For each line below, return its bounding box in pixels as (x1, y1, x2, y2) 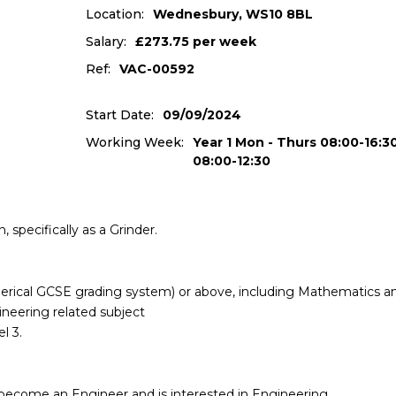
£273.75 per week (134, 34, 256, 49)
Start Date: (85, 107, 154, 123)
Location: (85, 6, 144, 22)
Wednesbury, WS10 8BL (152, 6, 313, 22)
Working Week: (85, 134, 184, 150)
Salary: (85, 34, 126, 49)
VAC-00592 (118, 61, 194, 77)
